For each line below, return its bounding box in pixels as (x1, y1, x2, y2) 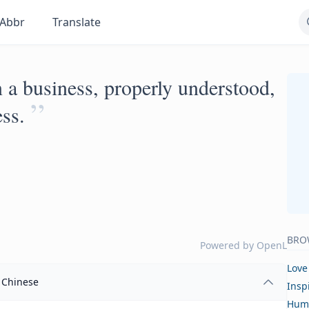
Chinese (1, 275, 39, 288)
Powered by (200, 239, 257, 252)
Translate (52, 14, 101, 30)
